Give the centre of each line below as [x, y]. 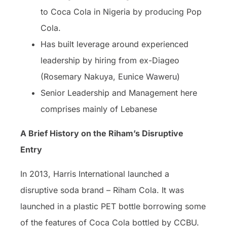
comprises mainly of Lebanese [99, 109]
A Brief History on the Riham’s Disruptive [102, 133]
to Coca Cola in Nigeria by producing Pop [121, 11]
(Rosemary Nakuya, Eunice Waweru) [110, 76]
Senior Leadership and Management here [119, 92]
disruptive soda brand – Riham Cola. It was [102, 190]
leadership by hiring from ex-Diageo [110, 60]
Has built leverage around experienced [115, 44]
